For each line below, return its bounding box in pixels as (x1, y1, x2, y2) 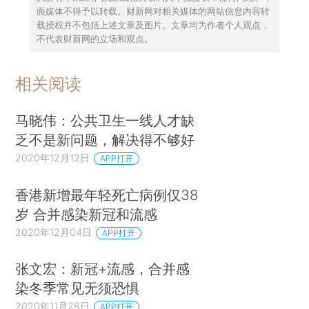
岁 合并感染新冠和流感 (15, 205, 158, 223)
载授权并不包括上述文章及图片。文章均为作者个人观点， (36, 19, 270, 30)
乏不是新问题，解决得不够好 (15, 131, 195, 149)
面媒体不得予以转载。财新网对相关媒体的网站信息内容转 (36, 5, 270, 17)
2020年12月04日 (15, 226, 92, 238)
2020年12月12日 (15, 152, 90, 164)
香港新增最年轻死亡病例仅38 (15, 186, 199, 203)
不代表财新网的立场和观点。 (36, 32, 153, 44)
